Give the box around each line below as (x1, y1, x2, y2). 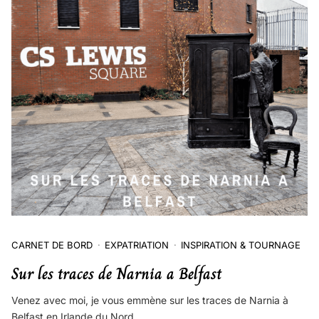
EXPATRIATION (105, 239, 169, 251)
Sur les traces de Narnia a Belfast (11, 261, 222, 286)
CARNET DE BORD (11, 239, 93, 251)
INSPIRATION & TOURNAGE (181, 239, 300, 251)
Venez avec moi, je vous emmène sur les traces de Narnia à (11, 294, 288, 307)
